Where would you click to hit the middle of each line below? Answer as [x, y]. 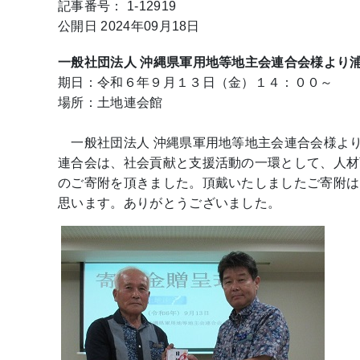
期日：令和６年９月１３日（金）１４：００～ [196, 82]
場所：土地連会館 [110, 102]
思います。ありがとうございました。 [170, 203]
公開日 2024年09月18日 [129, 26]
